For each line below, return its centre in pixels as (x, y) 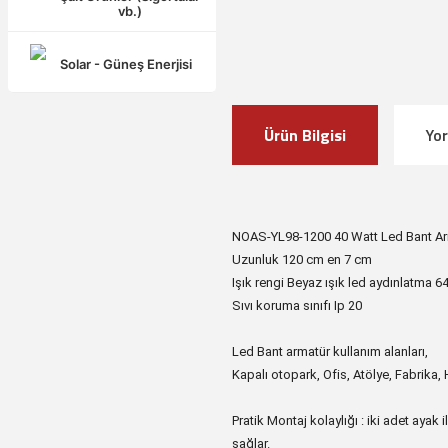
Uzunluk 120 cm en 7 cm (303, 259)
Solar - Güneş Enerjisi (126, 64)
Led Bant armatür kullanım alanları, (330, 351)
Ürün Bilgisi (305, 135)
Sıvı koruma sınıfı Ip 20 (297, 305)
